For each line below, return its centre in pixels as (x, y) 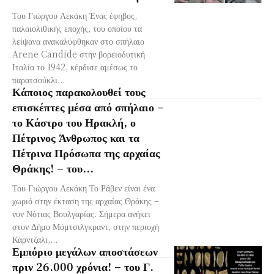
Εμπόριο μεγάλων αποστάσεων (85, 250)
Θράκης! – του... (53, 167)
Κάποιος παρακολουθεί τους (79, 91)
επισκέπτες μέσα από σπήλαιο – (88, 106)
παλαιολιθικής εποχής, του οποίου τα (77, 28)
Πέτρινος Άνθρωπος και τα (76, 137)
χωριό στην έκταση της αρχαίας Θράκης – (86, 200)
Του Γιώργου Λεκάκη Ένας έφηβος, (75, 15)
